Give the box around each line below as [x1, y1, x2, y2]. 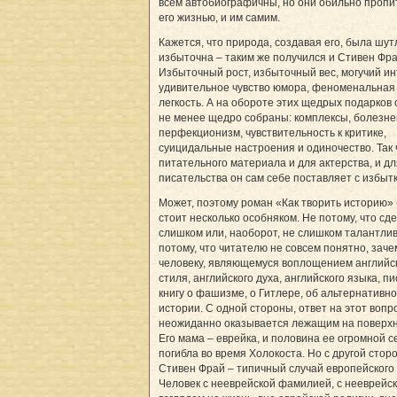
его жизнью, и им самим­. [159, 12, 280, 25]
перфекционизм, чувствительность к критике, [159, 127, 386, 140]
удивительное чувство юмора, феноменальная [159, 82, 395, 95]
